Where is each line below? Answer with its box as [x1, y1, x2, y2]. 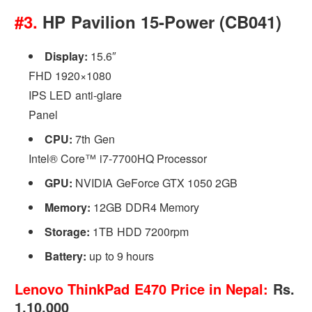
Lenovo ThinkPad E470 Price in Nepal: [15, 278, 269, 299]
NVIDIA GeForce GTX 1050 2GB [72, 174, 238, 191]
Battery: [45, 247, 87, 264]
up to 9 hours [86, 247, 155, 264]
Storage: [45, 223, 91, 240]
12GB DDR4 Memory [91, 198, 199, 215]
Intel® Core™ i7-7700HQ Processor [29, 150, 207, 166]
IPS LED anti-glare [29, 86, 122, 103]
